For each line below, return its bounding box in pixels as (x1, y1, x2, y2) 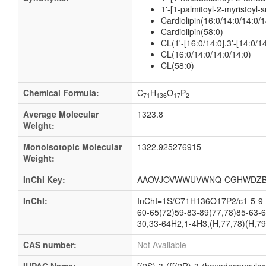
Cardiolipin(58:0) (161, 26, 223, 37)
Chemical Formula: (23, 87, 99, 99)
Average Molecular (23, 108, 99, 120)
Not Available (137, 239, 186, 251)
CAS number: (23, 239, 77, 251)
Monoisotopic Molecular (23, 141, 122, 153)
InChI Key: (23, 173, 65, 185)
